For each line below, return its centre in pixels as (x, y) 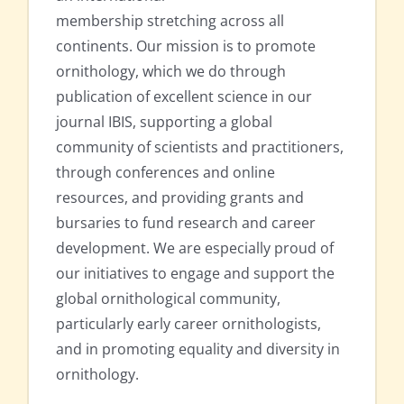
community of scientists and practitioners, (200, 147)
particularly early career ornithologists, (188, 324)
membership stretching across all (170, 21)
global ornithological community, (168, 299)
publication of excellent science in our (184, 97)
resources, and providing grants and (180, 198)
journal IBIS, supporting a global (164, 122)
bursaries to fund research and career (186, 223)
